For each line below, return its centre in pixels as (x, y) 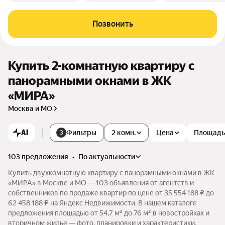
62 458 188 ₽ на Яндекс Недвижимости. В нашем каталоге (102, 203)
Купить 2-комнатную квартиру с (101, 66)
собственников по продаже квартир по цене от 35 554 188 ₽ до (111, 193)
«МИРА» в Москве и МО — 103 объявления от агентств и (101, 183)
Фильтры (81, 133)
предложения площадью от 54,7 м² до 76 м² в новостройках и (109, 213)
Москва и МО (30, 108)
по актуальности (109, 157)
